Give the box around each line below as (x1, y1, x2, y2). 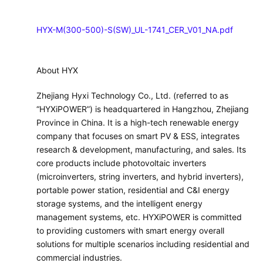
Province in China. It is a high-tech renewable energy (36, 117, 239, 128)
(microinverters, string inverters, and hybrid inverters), (36, 171, 244, 182)
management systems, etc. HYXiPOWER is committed (36, 212, 242, 222)
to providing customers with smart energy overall (36, 225, 224, 236)
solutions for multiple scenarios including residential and (36, 239, 249, 249)
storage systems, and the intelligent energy (36, 198, 203, 209)
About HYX (36, 65, 78, 76)
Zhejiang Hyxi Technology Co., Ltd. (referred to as (36, 90, 228, 101)
